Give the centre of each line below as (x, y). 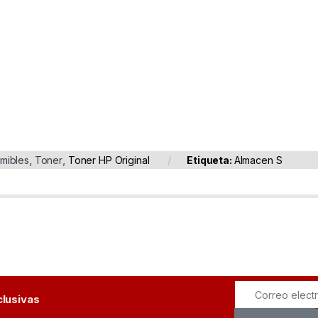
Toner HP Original (109, 160)
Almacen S (258, 160)
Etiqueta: (210, 160)
